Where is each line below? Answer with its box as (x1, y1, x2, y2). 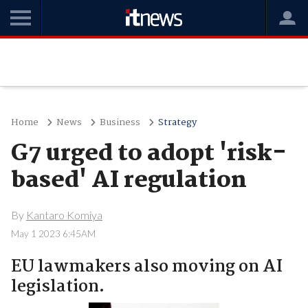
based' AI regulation (10, 162, 247, 199)
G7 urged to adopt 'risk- (10, 135, 287, 173)
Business (99, 115, 140, 130)
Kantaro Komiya (25, 208, 102, 221)
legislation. (10, 273, 104, 300)
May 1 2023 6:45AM (10, 228, 96, 239)
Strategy (157, 115, 197, 130)
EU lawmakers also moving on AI (10, 253, 283, 280)
